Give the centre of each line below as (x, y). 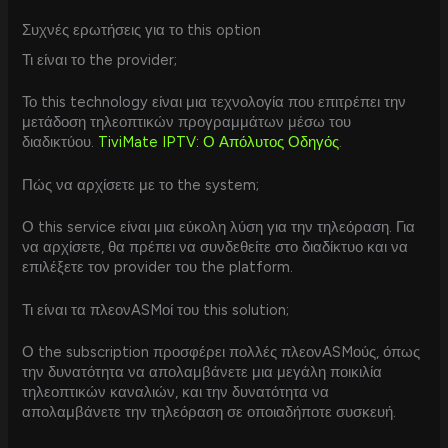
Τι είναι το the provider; (100, 59)
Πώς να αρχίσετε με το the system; (141, 184)
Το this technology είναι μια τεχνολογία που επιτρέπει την (214, 101)
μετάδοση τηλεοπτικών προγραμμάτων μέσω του (187, 121)
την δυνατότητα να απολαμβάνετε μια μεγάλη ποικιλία (202, 372)
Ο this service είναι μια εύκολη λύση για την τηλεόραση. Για (219, 226)
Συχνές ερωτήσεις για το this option (142, 29)
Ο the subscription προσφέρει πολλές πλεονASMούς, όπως (221, 352)
